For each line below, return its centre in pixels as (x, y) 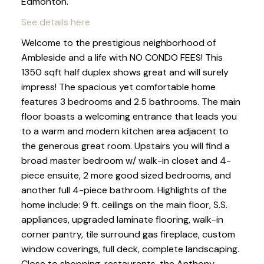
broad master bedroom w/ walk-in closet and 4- (126, 160)
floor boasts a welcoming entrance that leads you (129, 116)
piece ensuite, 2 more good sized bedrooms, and (126, 175)
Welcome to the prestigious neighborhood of (118, 42)
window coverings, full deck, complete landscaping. (130, 249)
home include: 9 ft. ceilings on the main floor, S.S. (124, 204)
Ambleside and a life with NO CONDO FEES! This (122, 57)
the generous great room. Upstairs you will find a (125, 146)
